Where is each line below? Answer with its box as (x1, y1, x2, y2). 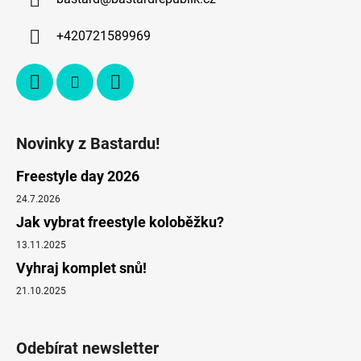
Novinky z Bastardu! (16, 134, 160, 154)
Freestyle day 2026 (16, 168, 139, 185)
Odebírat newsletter (16, 338, 159, 359)
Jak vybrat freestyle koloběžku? (16, 214, 224, 231)
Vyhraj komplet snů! (16, 259, 147, 277)
